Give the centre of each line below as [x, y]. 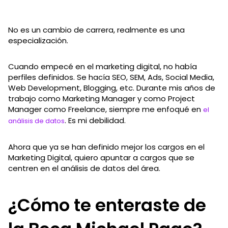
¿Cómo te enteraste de [107, 205]
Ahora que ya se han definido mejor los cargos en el [106, 147]
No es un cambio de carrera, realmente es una [96, 30]
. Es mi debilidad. [96, 120]
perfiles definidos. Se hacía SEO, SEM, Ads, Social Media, [111, 77]
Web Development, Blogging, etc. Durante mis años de [112, 88]
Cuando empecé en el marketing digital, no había [103, 66]
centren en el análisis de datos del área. [85, 168]
